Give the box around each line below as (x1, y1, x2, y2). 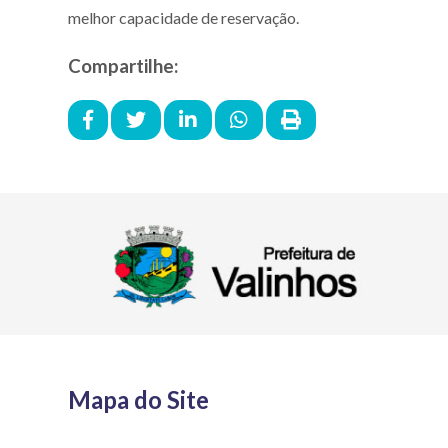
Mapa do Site (67, 385, 209, 415)
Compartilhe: (67, 55, 178, 78)
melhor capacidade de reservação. (67, 7, 299, 27)
